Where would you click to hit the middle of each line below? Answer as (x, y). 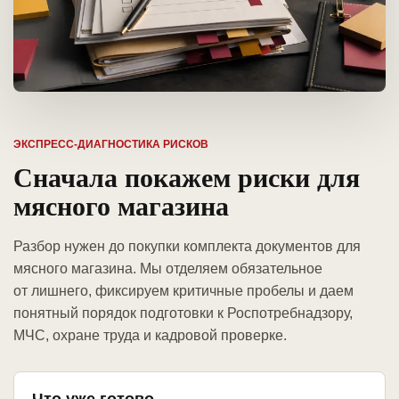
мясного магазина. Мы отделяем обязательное (168, 269)
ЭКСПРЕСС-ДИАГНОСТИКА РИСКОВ (111, 145)
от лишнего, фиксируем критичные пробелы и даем (183, 291)
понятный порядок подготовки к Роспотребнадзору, (183, 313)
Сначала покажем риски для (187, 177)
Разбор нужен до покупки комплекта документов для (187, 247)
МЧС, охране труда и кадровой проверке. (150, 336)
